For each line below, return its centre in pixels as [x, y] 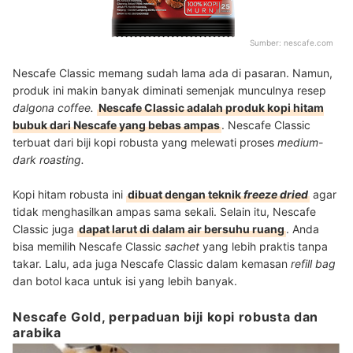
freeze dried [276, 195]
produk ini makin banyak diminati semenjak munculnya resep [169, 91]
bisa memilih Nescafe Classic [89, 247]
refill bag [313, 264]
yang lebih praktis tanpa [265, 247]
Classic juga [45, 229]
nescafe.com [308, 43]
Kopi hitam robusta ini [69, 195]
